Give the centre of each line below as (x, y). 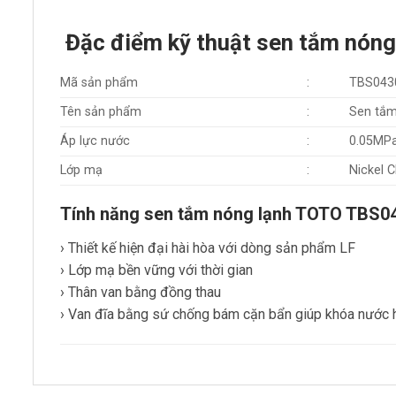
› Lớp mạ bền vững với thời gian (156, 270)
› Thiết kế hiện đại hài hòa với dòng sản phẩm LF (208, 248)
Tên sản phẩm (101, 112)
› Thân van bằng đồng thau (141, 293)
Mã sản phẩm (99, 83)
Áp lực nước (95, 141)
